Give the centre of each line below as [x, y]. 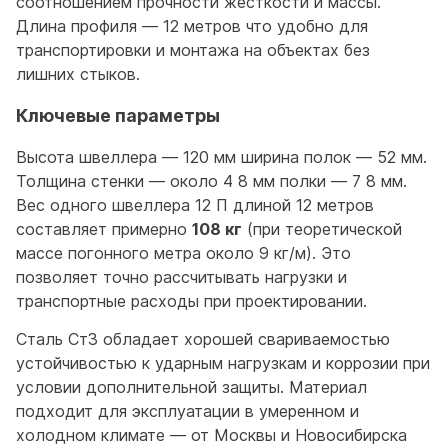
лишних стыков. [78, 73]
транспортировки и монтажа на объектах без [193, 49]
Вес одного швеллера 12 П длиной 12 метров [195, 205]
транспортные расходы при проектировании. [191, 301]
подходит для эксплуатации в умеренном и [187, 410]
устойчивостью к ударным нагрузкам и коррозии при [223, 362]
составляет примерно [104, 229]
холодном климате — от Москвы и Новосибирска [211, 434]
